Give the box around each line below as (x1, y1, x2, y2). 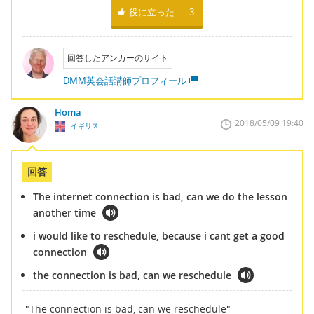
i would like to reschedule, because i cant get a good (33, 228, 285, 243)
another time (33, 205, 96, 219)
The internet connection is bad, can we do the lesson (33, 189, 287, 203)
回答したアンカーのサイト (67, 52, 168, 63)
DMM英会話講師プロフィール (62, 74, 186, 87)
